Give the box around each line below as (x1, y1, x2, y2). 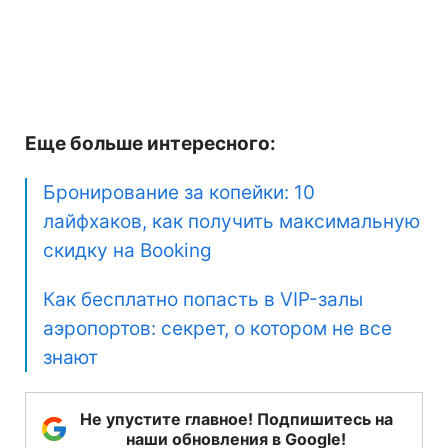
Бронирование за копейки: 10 (43, 180, 315, 204)
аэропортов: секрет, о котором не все (43, 316, 392, 340)
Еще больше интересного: (25, 131, 276, 155)
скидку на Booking (43, 238, 212, 262)
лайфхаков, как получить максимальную (43, 209, 420, 233)
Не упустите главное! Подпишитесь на (79, 408, 393, 429)
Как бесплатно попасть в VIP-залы (43, 287, 363, 311)
